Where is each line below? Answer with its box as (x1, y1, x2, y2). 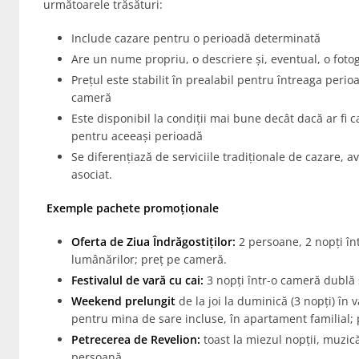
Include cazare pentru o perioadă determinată (71, 30, 321, 46)
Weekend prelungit (71, 293, 175, 309)
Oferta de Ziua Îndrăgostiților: (71, 234, 236, 249)
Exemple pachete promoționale (46, 200, 219, 216)
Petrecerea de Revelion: (71, 332, 200, 347)
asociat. (71, 167, 112, 182)
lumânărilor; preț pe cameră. (71, 252, 227, 267)
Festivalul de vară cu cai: (71, 272, 204, 288)
